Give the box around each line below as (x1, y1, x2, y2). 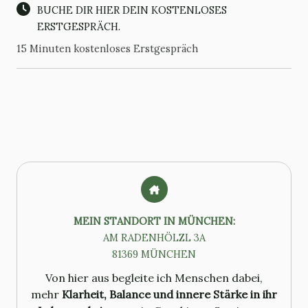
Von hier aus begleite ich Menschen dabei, (45, 271, 263, 285)
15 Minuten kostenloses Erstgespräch (16, 42, 198, 55)
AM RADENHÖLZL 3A (102, 231, 206, 244)
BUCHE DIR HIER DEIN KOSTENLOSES (37, 3, 227, 16)
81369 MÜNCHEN (112, 247, 196, 261)
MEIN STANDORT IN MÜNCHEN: (73, 214, 235, 228)
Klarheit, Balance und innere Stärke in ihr (62, 287, 277, 301)
